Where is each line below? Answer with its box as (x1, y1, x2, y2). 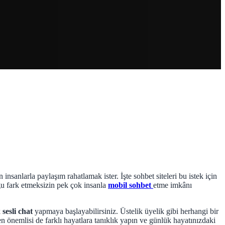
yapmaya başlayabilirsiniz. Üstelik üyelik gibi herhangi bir (33, 207, 218, 216)
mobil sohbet (108, 181, 153, 190)
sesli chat (3, 207, 33, 216)
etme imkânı (153, 181, 192, 190)
